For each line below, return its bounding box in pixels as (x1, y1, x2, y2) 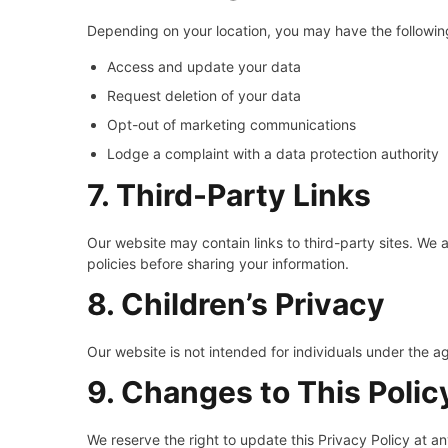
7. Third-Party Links (87, 177, 371, 213)
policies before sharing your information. (87, 255, 349, 272)
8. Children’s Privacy (87, 286, 385, 322)
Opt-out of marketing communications (107, 116, 356, 133)
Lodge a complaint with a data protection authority (107, 145, 439, 162)
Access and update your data (107, 58, 301, 75)
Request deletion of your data (107, 87, 301, 104)
